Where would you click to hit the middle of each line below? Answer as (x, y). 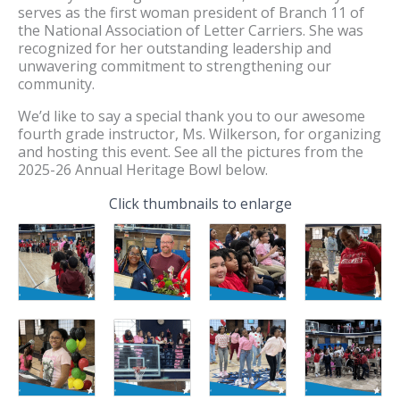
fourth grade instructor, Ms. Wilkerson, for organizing (200, 133)
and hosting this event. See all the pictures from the (191, 151)
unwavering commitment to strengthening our (175, 66)
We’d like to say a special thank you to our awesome (192, 116)
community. (56, 83)
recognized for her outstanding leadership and (175, 48)
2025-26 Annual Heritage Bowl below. (143, 169)
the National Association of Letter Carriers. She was (191, 30)
